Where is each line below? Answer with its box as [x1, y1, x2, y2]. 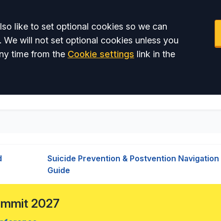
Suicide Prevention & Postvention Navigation [47, 153, 219, 163]
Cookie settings [68, 49, 134, 59]
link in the [134, 49, 175, 59]
